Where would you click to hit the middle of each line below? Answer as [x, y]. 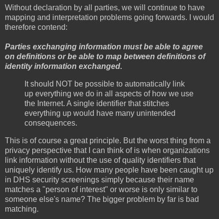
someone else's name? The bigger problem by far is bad [102, 199]
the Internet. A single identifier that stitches [97, 103]
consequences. [51, 123]
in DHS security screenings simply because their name [99, 179]
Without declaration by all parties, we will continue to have [105, 8]
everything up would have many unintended [100, 113]
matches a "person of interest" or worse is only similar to [101, 189]
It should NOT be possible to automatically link [105, 84]
